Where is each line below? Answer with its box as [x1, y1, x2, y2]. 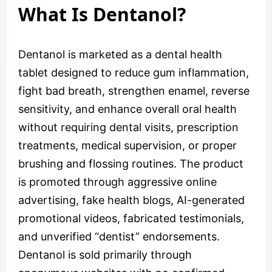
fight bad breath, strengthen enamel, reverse [18, 84, 250, 98]
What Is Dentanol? [18, 2, 186, 27]
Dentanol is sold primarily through [18, 248, 192, 262]
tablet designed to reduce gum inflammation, [18, 66, 249, 80]
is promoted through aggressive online [18, 175, 217, 189]
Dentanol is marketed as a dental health [18, 48, 222, 61]
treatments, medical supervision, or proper [18, 139, 237, 152]
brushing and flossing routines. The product [18, 157, 243, 171]
